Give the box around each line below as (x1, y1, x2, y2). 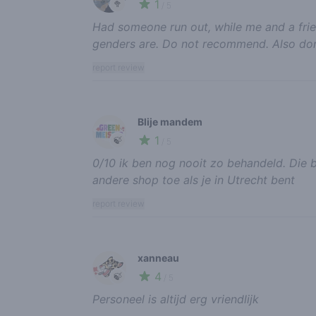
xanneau (137, 252, 179, 264)
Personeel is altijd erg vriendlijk (92, 292, 259, 306)
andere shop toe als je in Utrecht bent (92, 173, 295, 187)
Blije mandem (137, 116, 202, 128)
